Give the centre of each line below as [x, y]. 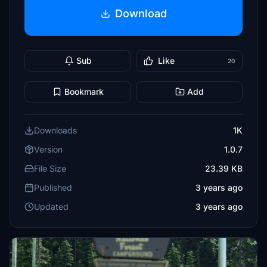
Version [48, 149]
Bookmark [84, 91]
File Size [50, 168]
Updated [51, 207]
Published [53, 187]
